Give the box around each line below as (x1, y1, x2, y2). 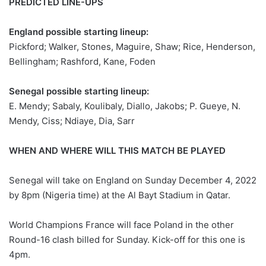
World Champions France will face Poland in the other (9, 218, 234, 230)
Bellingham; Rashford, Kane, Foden (9, 55, 156, 67)
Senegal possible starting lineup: (9, 85, 149, 97)
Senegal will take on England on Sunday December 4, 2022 (9, 174, 256, 186)
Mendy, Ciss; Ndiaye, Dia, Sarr (9, 115, 135, 126)
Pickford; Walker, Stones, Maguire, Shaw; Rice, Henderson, (9, 40, 255, 52)
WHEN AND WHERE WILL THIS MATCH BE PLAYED (9, 144, 226, 156)
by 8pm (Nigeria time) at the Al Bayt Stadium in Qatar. (9, 189, 230, 201)
